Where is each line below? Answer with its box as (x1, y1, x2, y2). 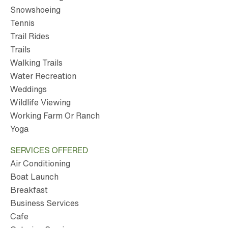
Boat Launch (10, 170, 59, 183)
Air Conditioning (10, 157, 70, 170)
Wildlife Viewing (10, 96, 71, 108)
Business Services (10, 197, 79, 210)
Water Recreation (10, 69, 76, 82)
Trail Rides (10, 30, 49, 42)
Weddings (10, 82, 47, 95)
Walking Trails (10, 56, 63, 69)
